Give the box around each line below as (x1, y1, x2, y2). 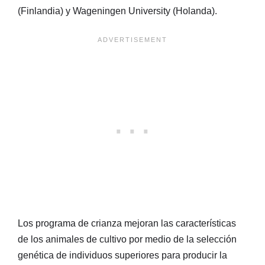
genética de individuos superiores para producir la (18, 250, 227, 260)
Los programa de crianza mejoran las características (18, 218, 236, 228)
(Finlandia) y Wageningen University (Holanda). (18, 5, 217, 16)
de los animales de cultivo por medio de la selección (18, 234, 237, 244)
